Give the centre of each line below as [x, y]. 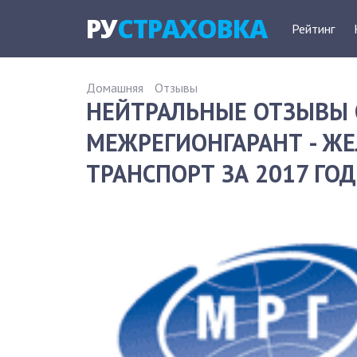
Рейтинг [313, 29]
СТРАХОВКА [192, 28]
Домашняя [115, 88]
